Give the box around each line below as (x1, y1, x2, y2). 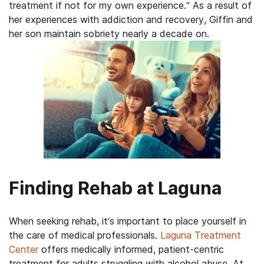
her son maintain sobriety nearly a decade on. (9, 28, 209, 39)
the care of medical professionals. (9, 229, 160, 241)
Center (9, 243, 38, 255)
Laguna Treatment (160, 229, 241, 241)
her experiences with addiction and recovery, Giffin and (9, 14, 253, 25)
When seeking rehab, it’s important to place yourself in (9, 215, 246, 227)
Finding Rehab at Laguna (9, 177, 222, 199)
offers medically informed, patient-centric (38, 243, 224, 255)
